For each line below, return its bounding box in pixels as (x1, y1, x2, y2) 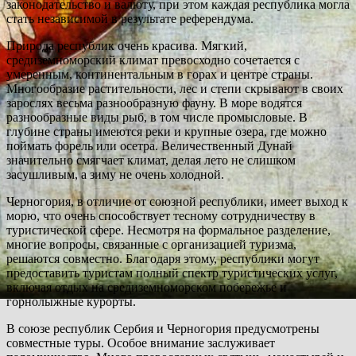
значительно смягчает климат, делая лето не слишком (6, 153, 296, 167)
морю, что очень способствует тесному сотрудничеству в (6, 208, 315, 222)
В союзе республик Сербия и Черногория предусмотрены (6, 321, 319, 335)
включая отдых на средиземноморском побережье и (6, 280, 287, 294)
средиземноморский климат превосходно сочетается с (6, 52, 300, 67)
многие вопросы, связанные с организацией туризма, (6, 237, 296, 251)
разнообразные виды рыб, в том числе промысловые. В (6, 110, 308, 124)
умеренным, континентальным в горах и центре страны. (6, 67, 313, 81)
